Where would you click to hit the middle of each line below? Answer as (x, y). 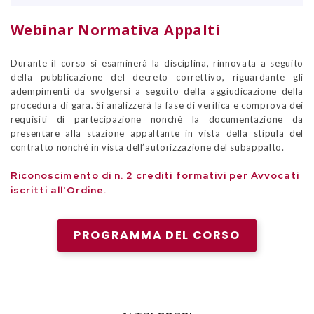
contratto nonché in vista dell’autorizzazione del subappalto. (148, 148)
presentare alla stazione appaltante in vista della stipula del (157, 134)
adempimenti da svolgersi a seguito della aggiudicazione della (157, 91)
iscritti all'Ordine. (59, 190)
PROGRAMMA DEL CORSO (157, 235)
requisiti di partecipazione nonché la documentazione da (157, 120)
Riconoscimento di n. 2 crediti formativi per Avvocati (155, 176)
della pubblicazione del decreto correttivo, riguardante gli (157, 77)
